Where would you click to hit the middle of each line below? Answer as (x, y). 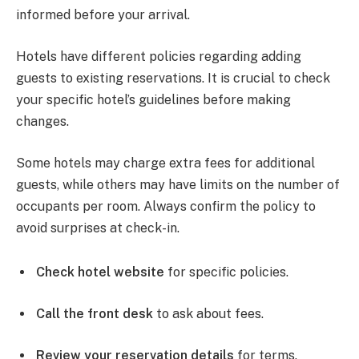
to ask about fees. (208, 314)
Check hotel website (100, 272)
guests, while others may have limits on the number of (178, 184)
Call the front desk (95, 314)
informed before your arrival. (103, 15)
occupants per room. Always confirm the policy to (166, 206)
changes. (42, 122)
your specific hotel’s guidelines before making (153, 100)
